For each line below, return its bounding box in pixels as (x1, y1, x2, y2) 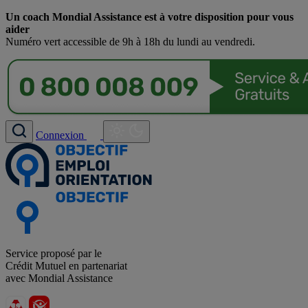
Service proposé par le (5, 247, 102, 259)
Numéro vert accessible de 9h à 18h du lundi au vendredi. (5, 36, 255, 47)
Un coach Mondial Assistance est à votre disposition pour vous (5, 11, 294, 23)
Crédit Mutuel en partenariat (5, 259, 127, 272)
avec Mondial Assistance (5, 272, 113, 284)
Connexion (36, 129, 87, 141)
